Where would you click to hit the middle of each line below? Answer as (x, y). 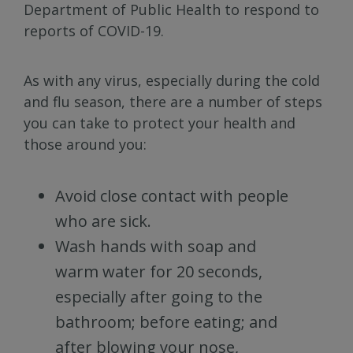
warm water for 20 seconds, (159, 271)
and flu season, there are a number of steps (173, 102)
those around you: (85, 144)
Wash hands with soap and (156, 246)
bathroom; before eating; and (166, 322)
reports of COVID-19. (94, 31)
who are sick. (103, 221)
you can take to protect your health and (160, 123)
